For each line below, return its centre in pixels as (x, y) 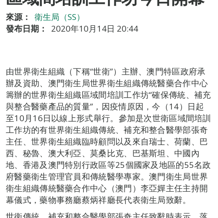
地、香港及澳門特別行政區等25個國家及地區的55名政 (109, 165)
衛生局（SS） (60, 17)
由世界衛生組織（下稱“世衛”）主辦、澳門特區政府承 (106, 71)
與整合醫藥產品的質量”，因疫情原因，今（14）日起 (105, 106)
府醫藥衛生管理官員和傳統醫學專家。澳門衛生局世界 (107, 176)
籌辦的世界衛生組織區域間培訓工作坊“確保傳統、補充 (109, 95)
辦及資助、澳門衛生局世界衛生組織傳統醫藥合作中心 (107, 83)
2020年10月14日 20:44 (95, 28)
